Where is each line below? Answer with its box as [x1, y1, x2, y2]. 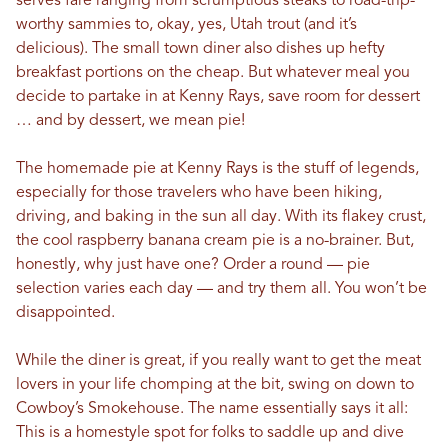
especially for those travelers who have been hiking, [16, 185, 382, 201]
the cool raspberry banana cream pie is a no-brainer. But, [16, 233, 414, 249]
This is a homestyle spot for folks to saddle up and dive [16, 425, 404, 441]
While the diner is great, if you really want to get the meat [16, 353, 421, 369]
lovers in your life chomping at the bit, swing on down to [16, 377, 414, 393]
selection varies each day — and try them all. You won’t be [16, 281, 427, 297]
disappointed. [16, 305, 115, 321]
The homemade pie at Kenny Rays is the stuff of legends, [16, 161, 419, 177]
